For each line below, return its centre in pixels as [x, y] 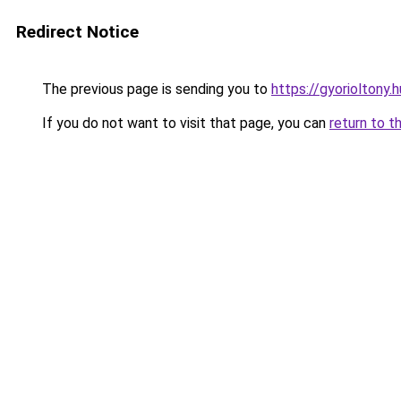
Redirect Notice [77, 32]
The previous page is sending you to [155, 89]
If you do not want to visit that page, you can [184, 123]
